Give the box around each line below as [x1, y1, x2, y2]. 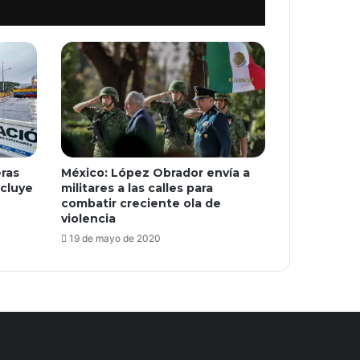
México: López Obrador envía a [60, 165, 250, 180]
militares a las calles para [60, 180, 213, 195]
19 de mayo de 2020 [68, 231, 161, 244]
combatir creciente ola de [60, 195, 221, 211]
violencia [60, 211, 116, 226]
